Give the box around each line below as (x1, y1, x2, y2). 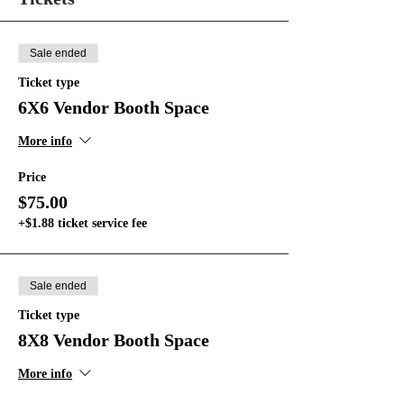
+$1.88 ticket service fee (18, 216, 147, 230)
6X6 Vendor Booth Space (18, 97, 209, 117)
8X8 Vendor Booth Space (18, 330, 209, 350)
